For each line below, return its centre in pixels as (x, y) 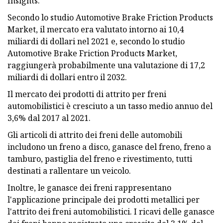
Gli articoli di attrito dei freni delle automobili (95, 135)
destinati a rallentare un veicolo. (69, 170)
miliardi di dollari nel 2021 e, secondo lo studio (96, 41)
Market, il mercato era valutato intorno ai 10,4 (96, 29)
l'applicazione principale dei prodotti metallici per (104, 199)
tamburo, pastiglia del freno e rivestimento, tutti (100, 159)
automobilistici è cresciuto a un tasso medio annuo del (110, 106)
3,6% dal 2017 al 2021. (49, 118)
